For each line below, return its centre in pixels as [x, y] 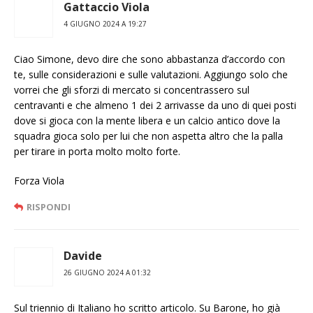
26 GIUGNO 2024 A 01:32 [107, 273]
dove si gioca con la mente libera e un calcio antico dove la [147, 121]
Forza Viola [39, 181]
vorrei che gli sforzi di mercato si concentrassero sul [132, 90]
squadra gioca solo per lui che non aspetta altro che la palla [148, 136]
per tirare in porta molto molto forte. [97, 152]
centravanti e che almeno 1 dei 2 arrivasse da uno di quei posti [155, 105]
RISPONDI [49, 207]
